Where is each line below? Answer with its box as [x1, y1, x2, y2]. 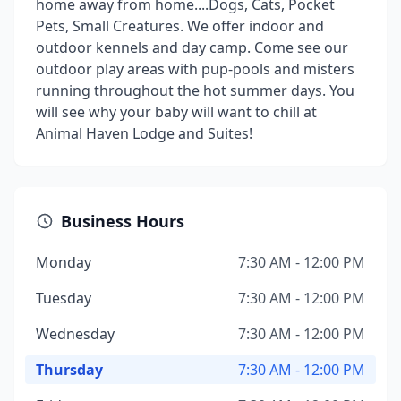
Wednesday [36, 324, 115, 344]
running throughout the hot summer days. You [36, 81, 354, 100]
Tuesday [36, 288, 91, 308]
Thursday [36, 360, 103, 380]
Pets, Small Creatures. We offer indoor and [36, 16, 324, 36]
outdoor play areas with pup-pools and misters [36, 59, 354, 79]
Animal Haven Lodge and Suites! [36, 124, 252, 143]
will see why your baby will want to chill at [36, 102, 317, 122]
